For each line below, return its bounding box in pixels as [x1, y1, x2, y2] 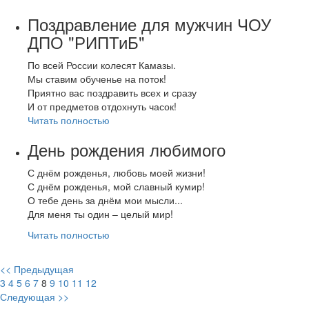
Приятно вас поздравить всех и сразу [28, 85, 197, 99]
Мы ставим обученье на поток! [28, 71, 166, 86]
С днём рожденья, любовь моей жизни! [28, 165, 208, 179]
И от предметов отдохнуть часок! [28, 99, 177, 113]
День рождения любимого [28, 137, 226, 161]
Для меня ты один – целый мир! [28, 206, 176, 221]
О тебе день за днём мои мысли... [28, 192, 183, 207]
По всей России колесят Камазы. [28, 57, 176, 72]
